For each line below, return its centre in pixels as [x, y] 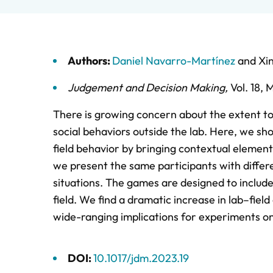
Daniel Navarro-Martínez [174, 61]
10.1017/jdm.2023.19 [141, 258]
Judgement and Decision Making [146, 87]
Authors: [90, 61]
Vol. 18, [248, 87]
